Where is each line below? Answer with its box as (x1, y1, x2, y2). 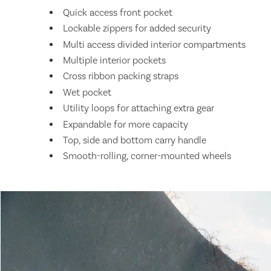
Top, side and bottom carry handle (63, 134, 206, 146)
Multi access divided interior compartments (63, 38, 246, 51)
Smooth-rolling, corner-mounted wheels (63, 150, 231, 163)
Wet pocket (63, 86, 111, 99)
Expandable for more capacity (63, 118, 188, 131)
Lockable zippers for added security (63, 22, 211, 35)
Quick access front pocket (63, 6, 172, 19)
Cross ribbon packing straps (63, 70, 178, 83)
